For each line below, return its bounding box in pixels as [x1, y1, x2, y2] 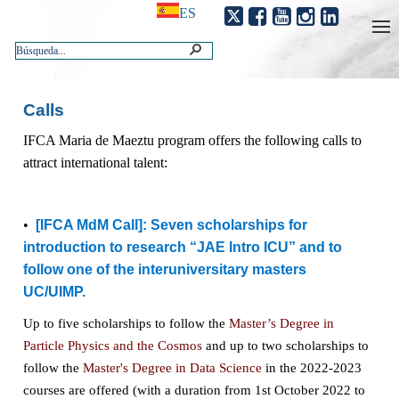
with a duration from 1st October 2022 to [136, 382, 365, 397]
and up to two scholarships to [201, 338, 369, 353]
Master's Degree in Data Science [82, 360, 262, 375]
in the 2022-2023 [261, 360, 362, 375]
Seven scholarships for [150, 216, 307, 232]
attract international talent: [22, 154, 167, 170]
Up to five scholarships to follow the [22, 315, 229, 330]
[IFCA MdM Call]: [35, 216, 147, 232]
